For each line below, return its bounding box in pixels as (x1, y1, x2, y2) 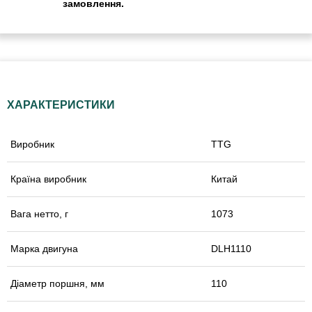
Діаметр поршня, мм (10, 277, 104, 289)
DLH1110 (211, 242, 251, 254)
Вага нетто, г (10, 208, 68, 219)
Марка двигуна (10, 242, 78, 254)
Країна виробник (10, 173, 86, 185)
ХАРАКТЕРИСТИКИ (7, 98, 115, 111)
